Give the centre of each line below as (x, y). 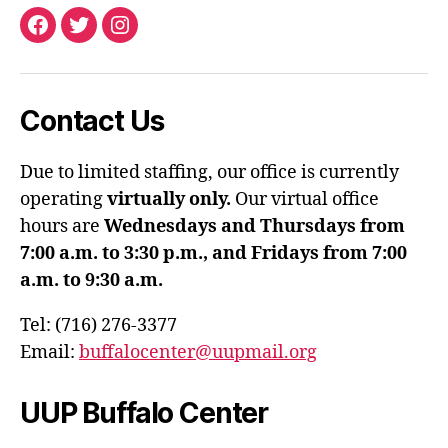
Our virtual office (307, 199)
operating (63, 199)
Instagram (159, 36)
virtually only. (171, 199)
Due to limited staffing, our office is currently (209, 172)
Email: (49, 352)
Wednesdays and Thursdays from (254, 226)
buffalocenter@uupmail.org (198, 352)
